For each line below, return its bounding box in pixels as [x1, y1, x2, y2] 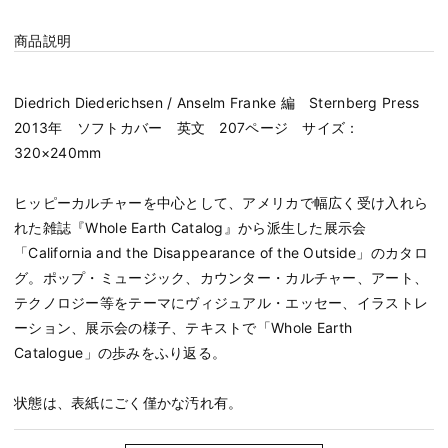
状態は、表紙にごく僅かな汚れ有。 [14, 393, 243, 411]
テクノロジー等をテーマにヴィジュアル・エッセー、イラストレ [14, 293, 429, 311]
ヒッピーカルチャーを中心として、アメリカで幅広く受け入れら [14, 193, 429, 211]
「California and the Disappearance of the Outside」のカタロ [14, 243, 428, 261]
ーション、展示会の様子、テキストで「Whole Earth [14, 318, 353, 336]
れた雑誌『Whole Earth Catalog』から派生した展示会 [14, 218, 367, 236]
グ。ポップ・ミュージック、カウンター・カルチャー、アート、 [14, 268, 429, 286]
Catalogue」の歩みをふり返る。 [14, 343, 227, 361]
